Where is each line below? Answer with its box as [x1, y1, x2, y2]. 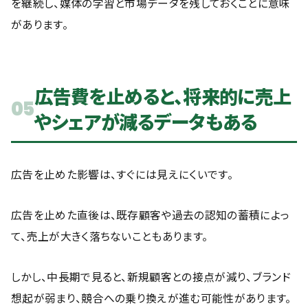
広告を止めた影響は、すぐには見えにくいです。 [11, 166, 233, 182]
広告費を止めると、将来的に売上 [34, 82, 291, 109]
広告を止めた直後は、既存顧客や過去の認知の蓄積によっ [11, 207, 290, 223]
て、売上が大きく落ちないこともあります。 [11, 228, 208, 244]
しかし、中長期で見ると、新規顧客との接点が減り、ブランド [11, 269, 291, 285]
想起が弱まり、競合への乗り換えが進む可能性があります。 [11, 290, 291, 306]
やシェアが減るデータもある [34, 108, 258, 135]
